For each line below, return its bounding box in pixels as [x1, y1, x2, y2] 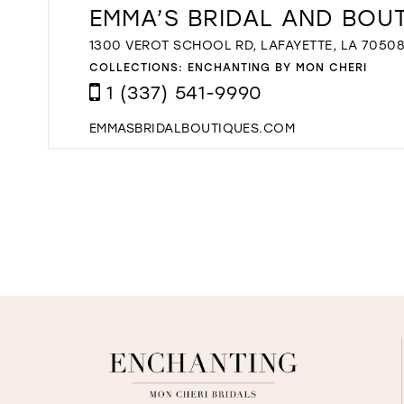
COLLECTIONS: [89, 59, 188, 74]
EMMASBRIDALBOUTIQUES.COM [89, 119, 296, 137]
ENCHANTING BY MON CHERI [188, 59, 367, 74]
